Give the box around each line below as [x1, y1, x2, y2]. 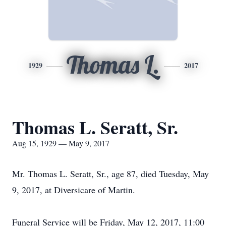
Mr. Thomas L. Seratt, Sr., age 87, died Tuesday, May [12, 167, 209, 180]
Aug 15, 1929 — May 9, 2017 [12, 138, 109, 148]
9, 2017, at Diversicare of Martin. [12, 184, 135, 196]
